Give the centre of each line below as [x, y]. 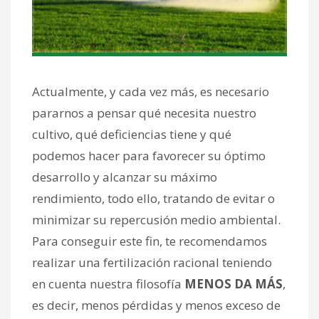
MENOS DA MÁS [234, 283]
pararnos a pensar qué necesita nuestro [144, 113]
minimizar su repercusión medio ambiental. [156, 219]
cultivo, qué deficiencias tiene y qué [132, 134]
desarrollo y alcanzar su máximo [125, 177]
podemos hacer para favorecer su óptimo [149, 155]
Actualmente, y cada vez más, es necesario [151, 91]
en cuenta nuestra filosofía [108, 283]
